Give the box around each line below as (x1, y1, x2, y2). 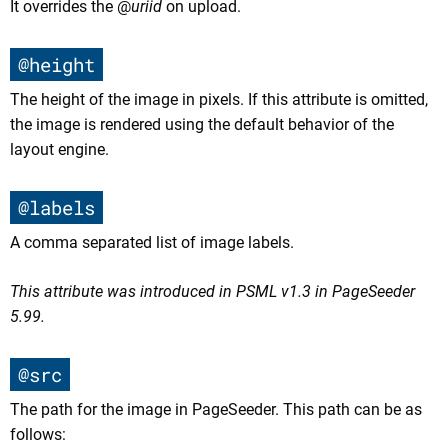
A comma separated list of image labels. (10, 233, 294, 253)
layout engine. (10, 139, 109, 159)
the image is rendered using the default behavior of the (10, 114, 394, 134)
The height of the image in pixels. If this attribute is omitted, (10, 89, 428, 109)
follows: (10, 425, 66, 445)
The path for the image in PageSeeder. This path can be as (10, 400, 422, 420)
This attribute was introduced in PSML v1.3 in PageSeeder (10, 282, 415, 302)
